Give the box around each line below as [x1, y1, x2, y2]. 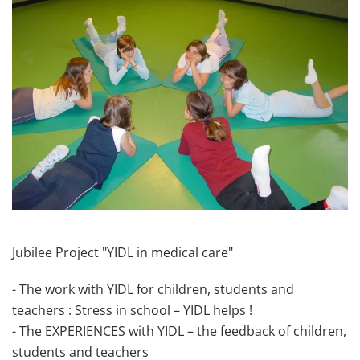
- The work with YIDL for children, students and [12, 280, 294, 299]
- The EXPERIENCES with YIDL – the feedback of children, [12, 322, 346, 341]
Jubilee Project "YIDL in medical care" [12, 243, 233, 262]
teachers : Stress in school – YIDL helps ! [12, 301, 252, 320]
